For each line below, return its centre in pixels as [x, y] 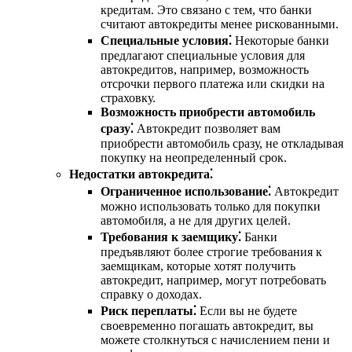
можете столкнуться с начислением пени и [215, 339]
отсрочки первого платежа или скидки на [213, 83]
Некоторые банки [280, 40]
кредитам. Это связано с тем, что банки [206, 9]
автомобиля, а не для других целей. [196, 220]
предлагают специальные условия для [203, 55]
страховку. [128, 97]
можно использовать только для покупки [211, 206]
